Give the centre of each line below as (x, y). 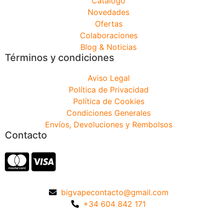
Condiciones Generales (108, 113)
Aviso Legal (108, 78)
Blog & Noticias (108, 47)
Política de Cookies (108, 101)
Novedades (108, 12)
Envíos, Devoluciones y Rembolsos (108, 124)
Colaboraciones (108, 35)
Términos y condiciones (60, 57)
